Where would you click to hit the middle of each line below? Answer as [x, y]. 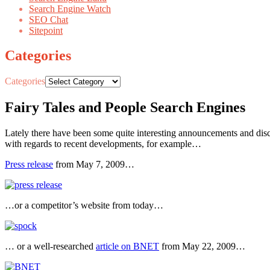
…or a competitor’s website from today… [84, 206]
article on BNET [127, 246]
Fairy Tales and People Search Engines [125, 108]
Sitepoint [46, 30]
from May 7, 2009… [94, 165]
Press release [29, 165]
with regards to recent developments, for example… [103, 144]
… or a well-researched [50, 246]
